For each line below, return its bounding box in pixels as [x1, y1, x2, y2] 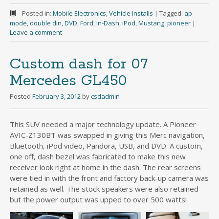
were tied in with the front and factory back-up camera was [10, 173, 209, 183]
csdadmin [91, 92, 120, 101]
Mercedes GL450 [10, 71, 127, 91]
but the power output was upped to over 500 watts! [10, 195, 187, 205]
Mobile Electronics [52, 9, 106, 18]
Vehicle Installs [109, 9, 153, 18]
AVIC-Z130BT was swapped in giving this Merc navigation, [10, 130, 205, 140]
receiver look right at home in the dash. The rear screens [10, 162, 201, 173]
